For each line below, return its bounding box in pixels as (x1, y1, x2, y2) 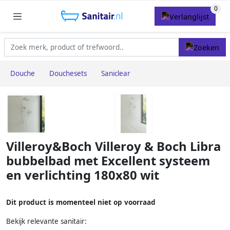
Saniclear (101, 69, 130, 79)
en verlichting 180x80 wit (6, 167, 159, 184)
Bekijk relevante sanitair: (6, 217, 87, 226)
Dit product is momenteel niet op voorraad (6, 198, 156, 207)
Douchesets (49, 69, 87, 79)
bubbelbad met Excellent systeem (6, 152, 210, 169)
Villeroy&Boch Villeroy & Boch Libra (6, 138, 221, 155)
